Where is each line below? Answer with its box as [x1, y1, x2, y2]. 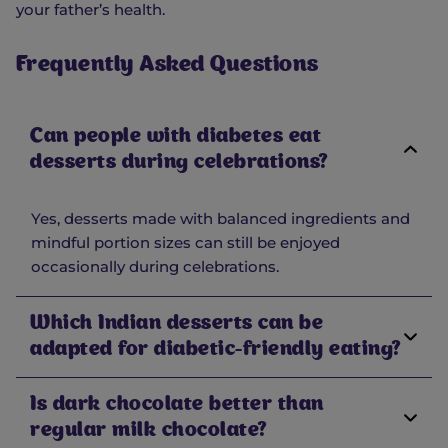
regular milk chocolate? [30, 420, 266, 441]
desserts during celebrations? [30, 152, 327, 173]
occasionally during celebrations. [31, 256, 279, 276]
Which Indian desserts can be [30, 313, 323, 334]
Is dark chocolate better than [30, 394, 324, 415]
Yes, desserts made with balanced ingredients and [31, 208, 410, 228]
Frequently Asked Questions [16, 54, 319, 77]
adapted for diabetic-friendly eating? [30, 339, 400, 360]
